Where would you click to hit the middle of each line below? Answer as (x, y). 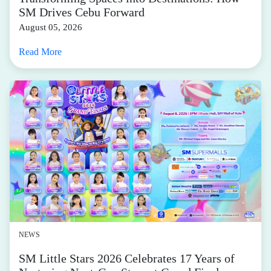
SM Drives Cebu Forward (82, 12)
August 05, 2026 (51, 27)
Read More (40, 51)
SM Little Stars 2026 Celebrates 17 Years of (127, 258)
